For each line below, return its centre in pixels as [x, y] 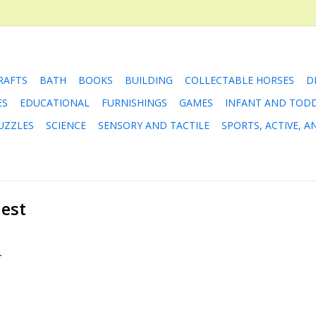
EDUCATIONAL [55, 103]
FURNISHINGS [134, 103]
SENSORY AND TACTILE [154, 125]
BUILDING [149, 80]
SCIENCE [66, 125]
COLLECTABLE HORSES [239, 80]
